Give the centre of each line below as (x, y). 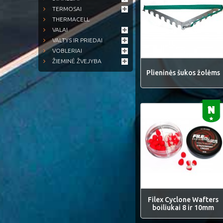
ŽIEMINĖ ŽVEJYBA (77, 61)
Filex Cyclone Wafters (183, 199)
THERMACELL (71, 19)
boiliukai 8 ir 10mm (183, 207)
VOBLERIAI (67, 51)
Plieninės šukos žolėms (183, 73)
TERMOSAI (67, 9)
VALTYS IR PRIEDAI (77, 40)
